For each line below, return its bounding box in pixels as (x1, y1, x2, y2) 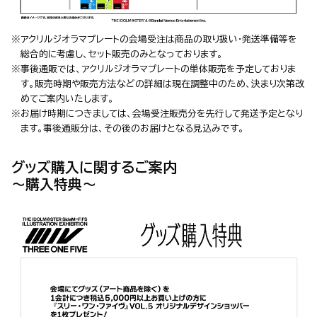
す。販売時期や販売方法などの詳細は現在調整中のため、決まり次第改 (20, 79, 304, 88)
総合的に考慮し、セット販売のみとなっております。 (20, 49, 223, 59)
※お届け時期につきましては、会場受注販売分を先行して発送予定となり (11, 108, 303, 118)
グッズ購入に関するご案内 (11, 159, 177, 174)
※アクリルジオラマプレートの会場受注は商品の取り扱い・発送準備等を (11, 34, 297, 44)
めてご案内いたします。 (20, 93, 114, 103)
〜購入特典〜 (11, 176, 96, 191)
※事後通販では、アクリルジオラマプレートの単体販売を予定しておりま (11, 64, 296, 74)
